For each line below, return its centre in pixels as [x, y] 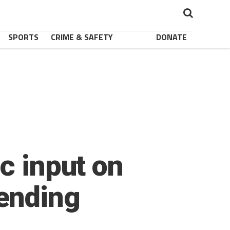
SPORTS [23, 37]
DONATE [171, 37]
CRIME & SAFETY [82, 37]
